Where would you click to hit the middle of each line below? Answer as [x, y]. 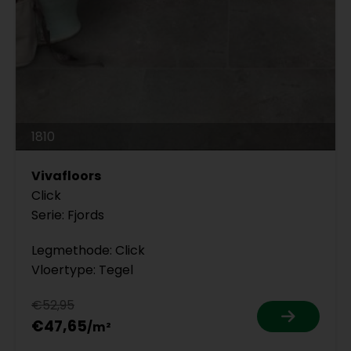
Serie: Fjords [68, 215]
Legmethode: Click [88, 250]
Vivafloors [66, 176]
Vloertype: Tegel [82, 270]
